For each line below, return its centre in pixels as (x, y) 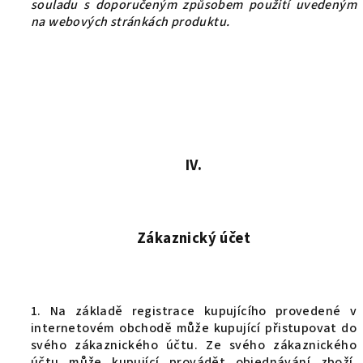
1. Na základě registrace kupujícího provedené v (194, 311)
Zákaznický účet (194, 238)
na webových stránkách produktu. (130, 22)
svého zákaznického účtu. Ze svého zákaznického (194, 345)
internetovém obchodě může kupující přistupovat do (194, 328)
